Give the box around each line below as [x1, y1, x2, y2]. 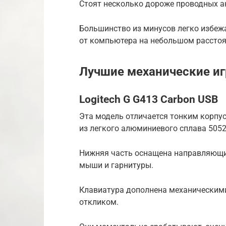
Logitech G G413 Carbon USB [79, 93, 218, 106]
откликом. [79, 197, 119, 207]
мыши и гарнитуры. [79, 160, 153, 170]
